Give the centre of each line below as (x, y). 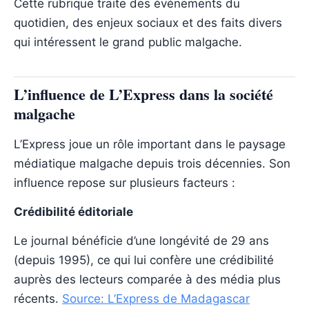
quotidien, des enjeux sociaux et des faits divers (148, 23)
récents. (38, 299)
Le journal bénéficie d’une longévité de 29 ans (141, 241)
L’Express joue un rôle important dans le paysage (150, 144)
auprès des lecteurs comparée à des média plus (147, 280)
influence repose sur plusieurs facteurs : (124, 183)
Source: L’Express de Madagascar (156, 299)
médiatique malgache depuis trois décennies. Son (152, 164)
